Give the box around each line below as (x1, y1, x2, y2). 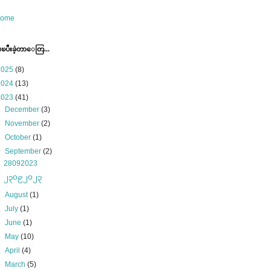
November (5, 119, 42, 128)
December (5, 105, 42, 114)
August (5, 191, 30, 199)
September (5, 147, 44, 155)
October (5, 133, 33, 142)
